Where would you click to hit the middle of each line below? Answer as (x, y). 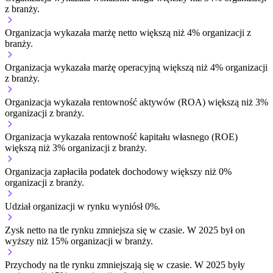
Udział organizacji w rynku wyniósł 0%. (83, 206)
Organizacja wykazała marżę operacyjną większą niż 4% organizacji (136, 67)
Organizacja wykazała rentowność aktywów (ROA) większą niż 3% (136, 102)
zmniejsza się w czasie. (140, 230)
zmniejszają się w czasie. (144, 264)
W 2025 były (218, 264)
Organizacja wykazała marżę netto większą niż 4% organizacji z (128, 32)
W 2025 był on (215, 230)
